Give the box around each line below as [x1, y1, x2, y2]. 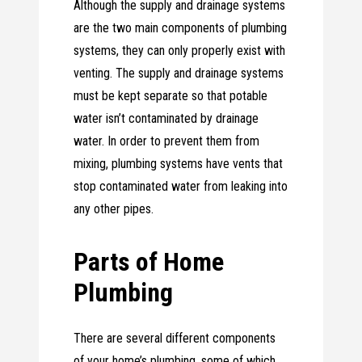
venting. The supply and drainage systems [74, 65, 284, 82]
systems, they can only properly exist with [74, 43, 286, 59]
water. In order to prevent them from [74, 133, 260, 149]
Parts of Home [74, 246, 225, 278]
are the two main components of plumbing [74, 20, 288, 36]
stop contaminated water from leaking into [74, 179, 288, 195]
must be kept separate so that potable [74, 88, 268, 104]
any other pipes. [74, 201, 154, 217]
